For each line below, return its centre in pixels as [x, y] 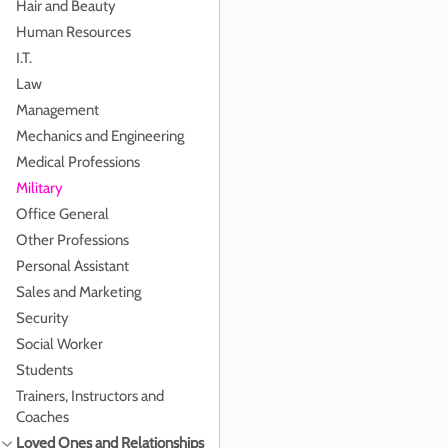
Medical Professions [78, 162]
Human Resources [73, 32]
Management [57, 110]
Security [42, 318]
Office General [62, 214]
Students [44, 370]
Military [39, 188]
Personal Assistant [72, 266]
